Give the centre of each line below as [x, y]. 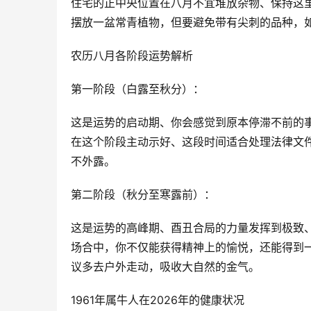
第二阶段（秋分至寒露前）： [143, 194]
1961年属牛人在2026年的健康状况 [158, 300]
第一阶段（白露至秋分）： [137, 89]
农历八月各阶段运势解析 [132, 56]
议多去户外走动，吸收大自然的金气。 [165, 267]
